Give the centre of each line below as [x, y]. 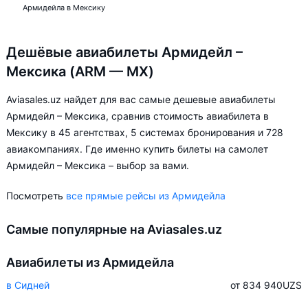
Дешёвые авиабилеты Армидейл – [124, 52]
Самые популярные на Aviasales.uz [114, 229]
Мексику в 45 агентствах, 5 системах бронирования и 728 [145, 132]
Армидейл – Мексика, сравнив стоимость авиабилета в [137, 116]
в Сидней [28, 285]
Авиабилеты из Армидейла [90, 262]
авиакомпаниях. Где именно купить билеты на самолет [137, 149]
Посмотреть [36, 196]
